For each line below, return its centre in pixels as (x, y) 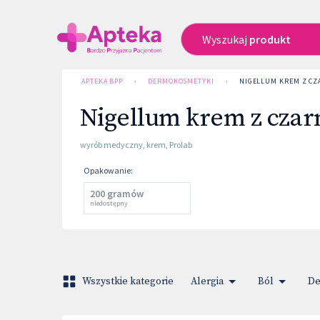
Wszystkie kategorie (128, 281)
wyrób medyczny (111, 145)
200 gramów (117, 194)
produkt (270, 39)
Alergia (207, 281)
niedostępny (109, 203)
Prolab (181, 145)
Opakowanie (107, 170)
